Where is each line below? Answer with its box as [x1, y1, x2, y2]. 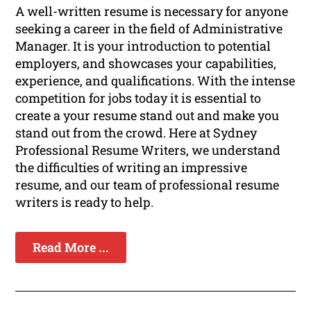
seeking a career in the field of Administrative [15, 20, 283, 37]
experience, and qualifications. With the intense [15, 72, 296, 90]
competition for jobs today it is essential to [15, 90, 262, 107]
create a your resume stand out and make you [15, 107, 280, 124]
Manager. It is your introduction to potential [15, 37, 271, 55]
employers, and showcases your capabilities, [15, 55, 277, 72]
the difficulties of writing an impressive [15, 159, 248, 176]
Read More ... [33, 239, 110, 256]
